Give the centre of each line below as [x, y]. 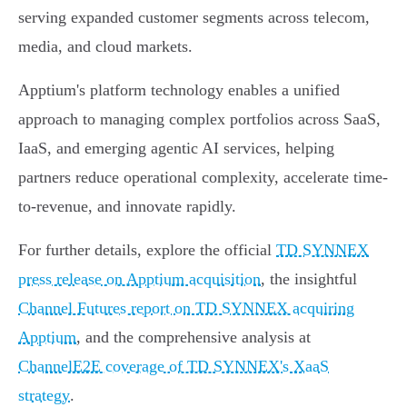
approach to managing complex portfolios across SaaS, [199, 119]
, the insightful [309, 279]
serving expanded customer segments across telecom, [194, 18]
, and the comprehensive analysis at [194, 338]
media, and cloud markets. [105, 47]
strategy [44, 396]
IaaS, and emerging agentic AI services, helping [176, 149]
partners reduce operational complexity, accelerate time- [203, 178]
